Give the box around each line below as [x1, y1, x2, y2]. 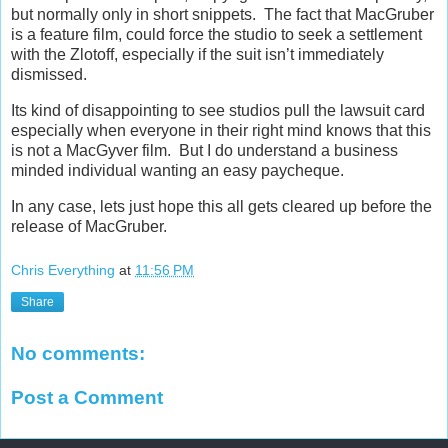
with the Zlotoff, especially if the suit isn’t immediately [11, 46, 384, 64]
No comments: [11, 343, 145, 365]
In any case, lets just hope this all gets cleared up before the [11, 197, 432, 215]
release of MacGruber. [11, 217, 167, 235]
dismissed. [11, 66, 87, 84]
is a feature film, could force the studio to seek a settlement [11, 26, 422, 44]
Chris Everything [11, 261, 115, 278]
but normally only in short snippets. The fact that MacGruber [11, 6, 434, 24]
